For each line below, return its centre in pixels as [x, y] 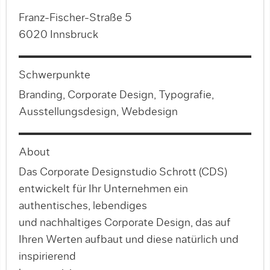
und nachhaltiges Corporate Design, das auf [125, 223]
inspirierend [47, 257]
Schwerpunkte [55, 75]
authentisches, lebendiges [83, 206]
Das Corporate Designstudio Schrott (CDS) [123, 172]
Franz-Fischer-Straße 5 [75, 18]
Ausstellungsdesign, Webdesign [98, 112]
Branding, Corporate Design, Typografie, [116, 95]
